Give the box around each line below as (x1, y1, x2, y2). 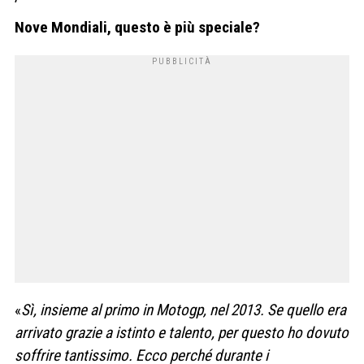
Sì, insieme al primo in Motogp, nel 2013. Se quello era (21, 301, 346, 320)
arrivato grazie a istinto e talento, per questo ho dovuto (15, 323, 349, 343)
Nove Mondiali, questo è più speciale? (15, 18, 260, 37)
